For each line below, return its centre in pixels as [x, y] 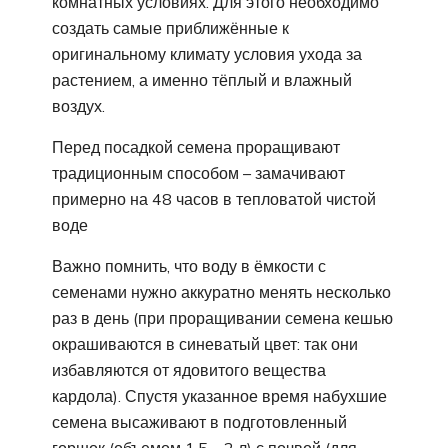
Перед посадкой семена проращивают [196, 147]
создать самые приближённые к [170, 28]
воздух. [78, 106]
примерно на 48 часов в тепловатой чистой [214, 199]
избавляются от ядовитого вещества [189, 370]
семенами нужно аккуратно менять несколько [221, 292]
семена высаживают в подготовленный [199, 422]
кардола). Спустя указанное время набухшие [219, 396]
